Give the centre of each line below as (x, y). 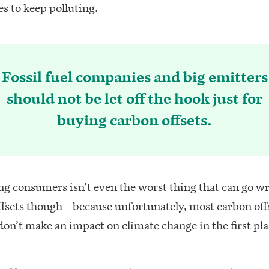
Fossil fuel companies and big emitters (134, 75)
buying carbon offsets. (134, 118)
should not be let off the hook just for (134, 97)
